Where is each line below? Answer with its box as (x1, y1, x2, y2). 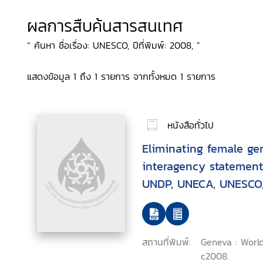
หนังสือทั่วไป (167, 117, 214, 132)
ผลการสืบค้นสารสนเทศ (27, 14, 183, 38)
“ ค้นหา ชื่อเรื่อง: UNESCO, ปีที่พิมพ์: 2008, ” (27, 38, 200, 52)
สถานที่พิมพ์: (142, 235, 191, 249)
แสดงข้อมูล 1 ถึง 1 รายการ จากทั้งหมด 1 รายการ (27, 69, 215, 83)
